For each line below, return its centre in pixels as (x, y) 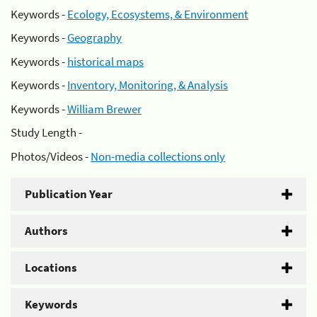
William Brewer (104, 109)
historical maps (105, 61)
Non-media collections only (158, 156)
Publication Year (69, 194)
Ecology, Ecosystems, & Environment (158, 14)
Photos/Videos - (51, 156)
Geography (94, 38)
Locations (51, 267)
